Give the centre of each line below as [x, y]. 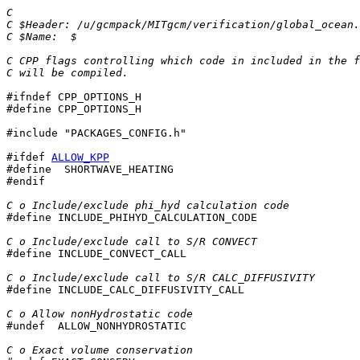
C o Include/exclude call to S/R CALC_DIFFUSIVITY [161, 278]
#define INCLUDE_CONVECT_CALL [96, 254]
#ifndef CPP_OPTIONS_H [74, 97]
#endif [26, 181]
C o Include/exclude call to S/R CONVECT [132, 241]
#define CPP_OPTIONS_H [74, 109]
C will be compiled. [67, 73]
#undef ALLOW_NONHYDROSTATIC [96, 326]
